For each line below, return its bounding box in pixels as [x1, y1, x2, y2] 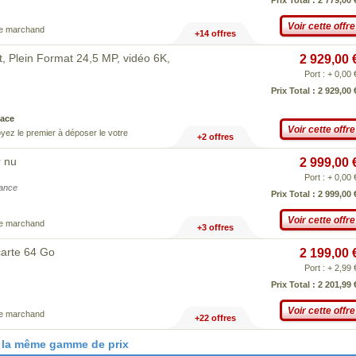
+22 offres [194, 313, 236, 323]
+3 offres [196, 222, 234, 232]
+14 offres [194, 29, 236, 38]
